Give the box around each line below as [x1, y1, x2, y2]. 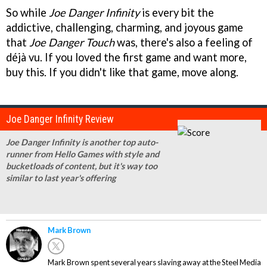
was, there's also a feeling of [114, 35, 253, 49]
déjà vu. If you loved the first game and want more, [6, 50, 247, 64]
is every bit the [139, 5, 214, 19]
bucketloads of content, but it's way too [6, 160, 157, 171]
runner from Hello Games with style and [6, 148, 159, 159]
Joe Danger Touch [29, 35, 114, 49]
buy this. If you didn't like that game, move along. [6, 65, 238, 79]
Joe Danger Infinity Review [6, 113, 114, 125]
